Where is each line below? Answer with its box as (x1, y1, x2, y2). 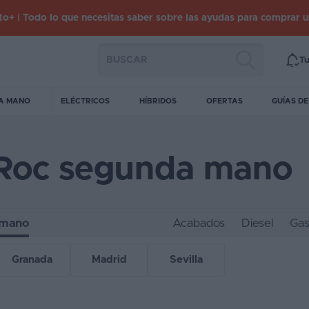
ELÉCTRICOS (61, 97, 110, 105)
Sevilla (170, 255, 203, 265)
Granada (11, 255, 52, 265)
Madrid (91, 255, 127, 265)
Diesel (241, 217, 273, 229)
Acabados (172, 217, 225, 229)
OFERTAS (206, 97, 243, 105)
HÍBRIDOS (139, 97, 177, 105)
